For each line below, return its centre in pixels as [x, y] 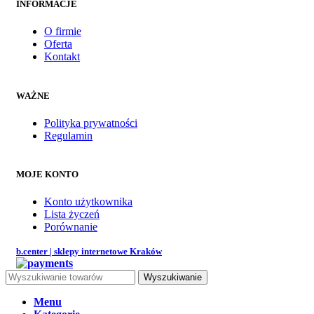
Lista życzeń [72, 214]
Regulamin [68, 135]
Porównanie [71, 227]
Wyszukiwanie [173, 278]
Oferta [58, 44]
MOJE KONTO [47, 174]
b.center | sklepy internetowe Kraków [89, 252]
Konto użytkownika [88, 202]
